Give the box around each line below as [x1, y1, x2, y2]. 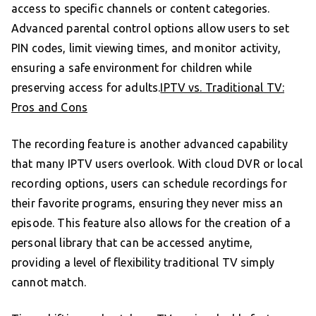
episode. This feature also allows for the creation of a [11, 217, 291, 230]
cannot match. [11, 276, 86, 289]
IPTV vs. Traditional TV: [160, 81, 284, 95]
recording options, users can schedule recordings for [11, 177, 287, 190]
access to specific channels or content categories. [11, 2, 270, 16]
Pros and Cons [11, 101, 87, 114]
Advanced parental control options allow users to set [11, 22, 289, 35]
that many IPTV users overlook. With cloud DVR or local [11, 157, 303, 171]
